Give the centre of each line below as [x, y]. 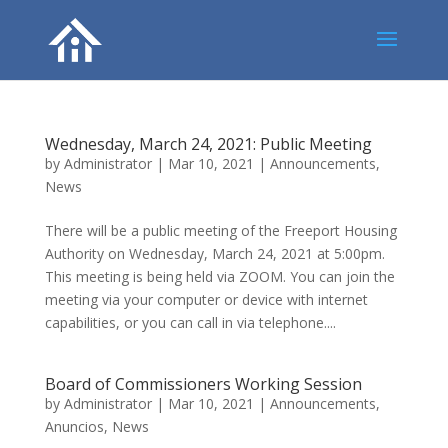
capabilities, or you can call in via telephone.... [190, 322]
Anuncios [74, 426]
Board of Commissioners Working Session [203, 384]
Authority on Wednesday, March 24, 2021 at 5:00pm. [214, 253]
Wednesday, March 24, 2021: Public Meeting [208, 144]
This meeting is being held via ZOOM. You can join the [219, 276]
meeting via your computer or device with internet [206, 299]
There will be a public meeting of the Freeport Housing [220, 230]
